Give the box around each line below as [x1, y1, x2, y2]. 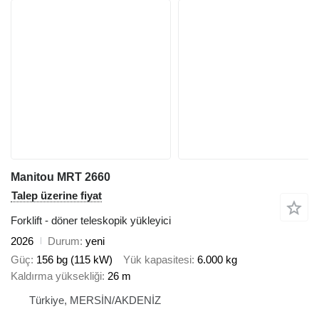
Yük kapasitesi [123, 253, 192, 266]
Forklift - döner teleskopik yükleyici [11, 214, 171, 226]
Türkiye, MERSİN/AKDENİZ [29, 294, 161, 307]
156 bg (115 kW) [36, 253, 113, 266]
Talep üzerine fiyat [11, 189, 102, 202]
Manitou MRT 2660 [11, 170, 110, 183]
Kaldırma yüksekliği [11, 270, 102, 283]
